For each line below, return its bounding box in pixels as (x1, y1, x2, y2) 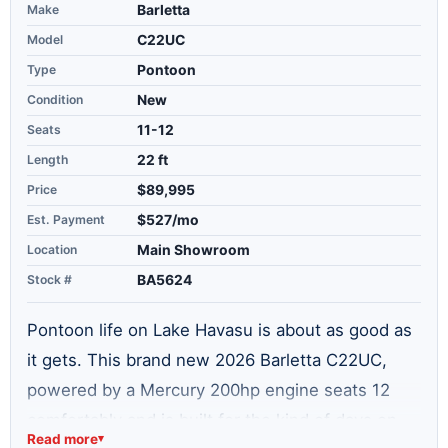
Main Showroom (137, 241, 250, 258)
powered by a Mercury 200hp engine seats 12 (27, 379, 390, 400)
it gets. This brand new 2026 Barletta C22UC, (27, 349, 387, 370)
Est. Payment (27, 211, 105, 227)
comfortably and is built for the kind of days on (27, 409, 397, 430)
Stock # (27, 271, 72, 287)
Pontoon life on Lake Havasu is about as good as (27, 319, 412, 340)
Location (27, 241, 77, 257)
